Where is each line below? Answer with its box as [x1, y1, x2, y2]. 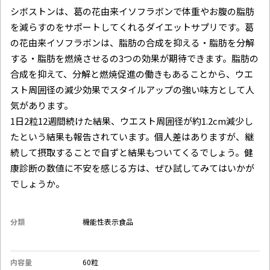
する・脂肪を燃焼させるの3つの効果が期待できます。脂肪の [10, 51, 259, 64]
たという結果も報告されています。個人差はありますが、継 [10, 130, 254, 143]
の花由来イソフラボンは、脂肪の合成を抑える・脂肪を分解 [10, 36, 254, 49]
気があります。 [10, 98, 73, 111]
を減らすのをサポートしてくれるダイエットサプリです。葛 [10, 20, 254, 33]
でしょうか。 [10, 177, 64, 190]
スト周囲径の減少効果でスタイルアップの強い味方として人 [10, 83, 254, 96]
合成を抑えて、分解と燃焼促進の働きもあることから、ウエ [10, 67, 253, 80]
